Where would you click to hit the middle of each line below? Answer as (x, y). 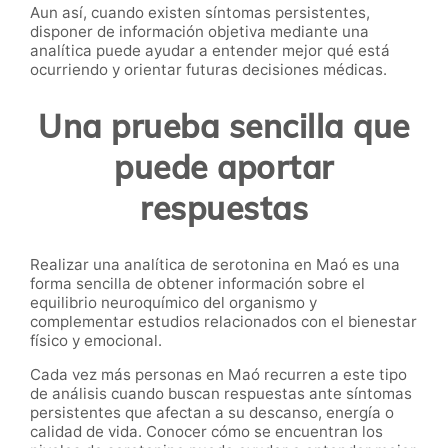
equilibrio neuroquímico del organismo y (173, 303)
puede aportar (224, 166)
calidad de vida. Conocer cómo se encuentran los (206, 432)
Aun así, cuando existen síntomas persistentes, (200, 12)
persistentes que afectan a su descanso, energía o (212, 413)
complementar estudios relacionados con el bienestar (223, 322)
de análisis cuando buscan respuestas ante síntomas (221, 394)
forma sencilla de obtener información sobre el (197, 284)
